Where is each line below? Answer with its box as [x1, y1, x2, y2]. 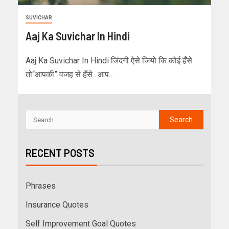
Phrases [26, 181, 56, 191]
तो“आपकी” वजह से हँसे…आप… [26, 70, 114, 80]
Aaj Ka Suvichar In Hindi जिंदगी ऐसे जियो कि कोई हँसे [26, 56, 192, 66]
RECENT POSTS [26, 147, 95, 159]
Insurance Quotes [26, 200, 88, 210]
